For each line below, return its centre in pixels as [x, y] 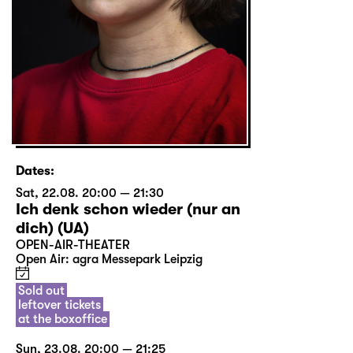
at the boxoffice [63, 319]
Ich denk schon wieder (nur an [128, 209]
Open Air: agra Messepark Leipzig [109, 259]
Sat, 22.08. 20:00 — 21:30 [90, 193]
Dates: [35, 171]
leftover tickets [59, 305]
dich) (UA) [52, 228]
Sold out [41, 290]
